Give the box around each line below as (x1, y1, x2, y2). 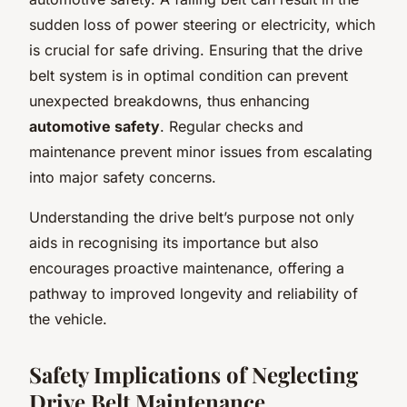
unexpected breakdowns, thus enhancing (29, 91, 310, 110)
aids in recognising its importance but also (29, 233, 319, 252)
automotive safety (29, 116, 160, 135)
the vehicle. (29, 309, 107, 328)
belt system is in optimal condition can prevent (29, 65, 348, 84)
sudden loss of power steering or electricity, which (29, 15, 375, 34)
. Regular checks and (160, 116, 303, 135)
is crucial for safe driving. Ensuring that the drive (29, 40, 362, 59)
